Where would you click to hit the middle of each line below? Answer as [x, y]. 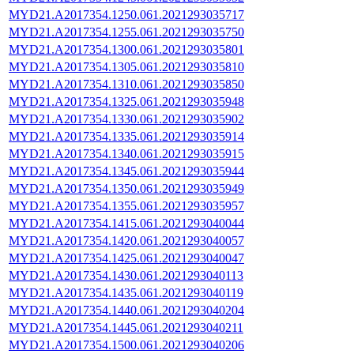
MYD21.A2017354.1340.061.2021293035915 [126, 153]
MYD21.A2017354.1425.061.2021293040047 [126, 258]
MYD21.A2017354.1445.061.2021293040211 [126, 327]
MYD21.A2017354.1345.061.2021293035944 [126, 171]
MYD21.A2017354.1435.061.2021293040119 [126, 292]
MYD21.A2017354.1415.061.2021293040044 [126, 223]
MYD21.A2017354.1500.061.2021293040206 [126, 345]
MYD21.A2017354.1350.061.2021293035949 [126, 188]
